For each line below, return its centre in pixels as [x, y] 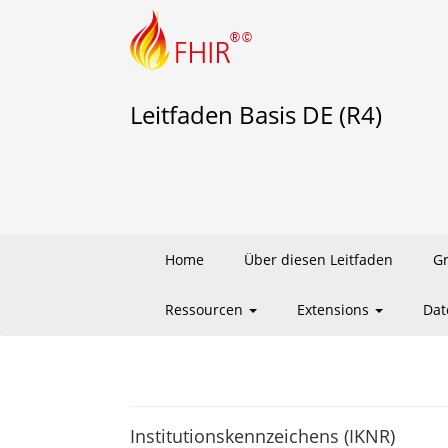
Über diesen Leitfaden [318, 259]
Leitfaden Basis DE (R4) [256, 114]
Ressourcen [206, 309]
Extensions [335, 309]
